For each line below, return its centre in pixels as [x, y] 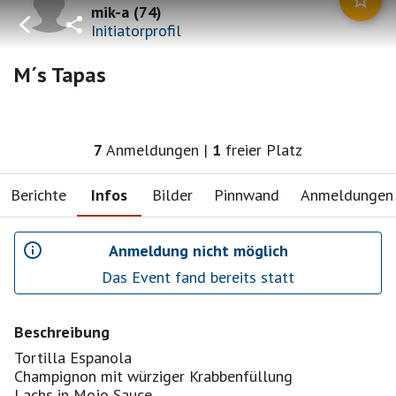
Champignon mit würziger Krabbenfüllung [153, 376]
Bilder [172, 194]
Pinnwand [247, 194]
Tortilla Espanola [73, 358]
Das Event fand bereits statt [198, 277]
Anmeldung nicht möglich [198, 250]
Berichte [38, 194]
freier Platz [264, 150]
